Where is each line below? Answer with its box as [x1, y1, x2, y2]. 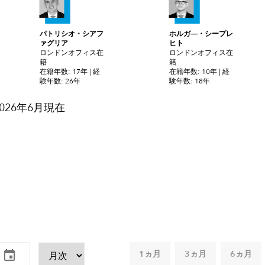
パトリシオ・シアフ [39, 30, 104, 38]
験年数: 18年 [169, 77, 210, 85]
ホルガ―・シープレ [169, 30, 233, 38]
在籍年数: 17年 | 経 [39, 68, 100, 76]
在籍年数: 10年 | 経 [169, 68, 230, 76]
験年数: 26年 [39, 77, 80, 85]
